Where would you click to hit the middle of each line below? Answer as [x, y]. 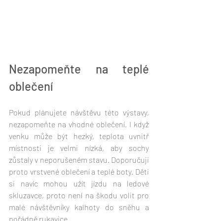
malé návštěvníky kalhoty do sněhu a [79, 207]
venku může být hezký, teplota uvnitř [79, 136]
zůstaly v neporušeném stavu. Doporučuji [79, 159]
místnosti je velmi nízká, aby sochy [79, 147]
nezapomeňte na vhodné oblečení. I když [79, 124]
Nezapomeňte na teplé [79, 69]
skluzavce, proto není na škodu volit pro [79, 195]
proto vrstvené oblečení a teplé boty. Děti [79, 171]
